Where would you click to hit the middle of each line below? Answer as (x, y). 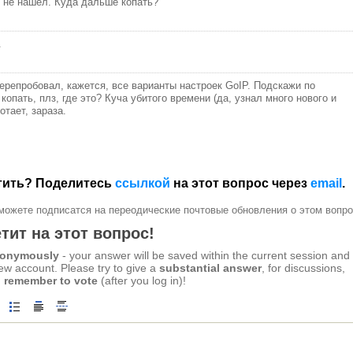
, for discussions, (303, 268)
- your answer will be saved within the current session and (204, 256)
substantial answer (210, 268)
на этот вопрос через (240, 183)
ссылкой (143, 183)
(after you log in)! (142, 281)
